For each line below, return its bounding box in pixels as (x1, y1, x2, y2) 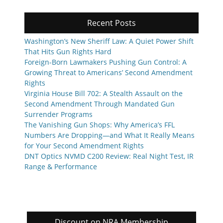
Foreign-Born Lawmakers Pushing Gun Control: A (24, 57, 187, 67)
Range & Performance (24, 162, 97, 172)
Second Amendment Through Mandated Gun (24, 99, 175, 109)
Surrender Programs (24, 110, 93, 119)
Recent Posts (87, 17, 136, 29)
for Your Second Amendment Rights (24, 141, 144, 151)
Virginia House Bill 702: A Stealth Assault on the (24, 89, 183, 99)
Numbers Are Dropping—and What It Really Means (24, 130, 195, 140)
